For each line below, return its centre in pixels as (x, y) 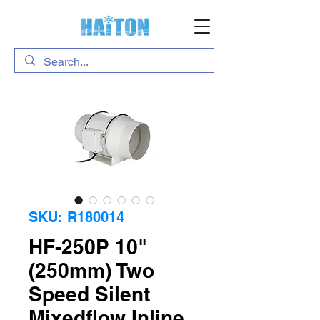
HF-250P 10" (88, 247)
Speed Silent (89, 294)
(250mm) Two (91, 270)
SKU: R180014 (76, 217)
